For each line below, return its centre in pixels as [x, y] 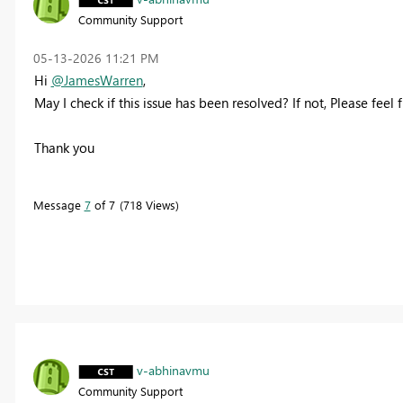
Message [58, 204]
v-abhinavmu [173, 370]
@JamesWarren [97, 80]
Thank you [64, 147]
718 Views [149, 204]
